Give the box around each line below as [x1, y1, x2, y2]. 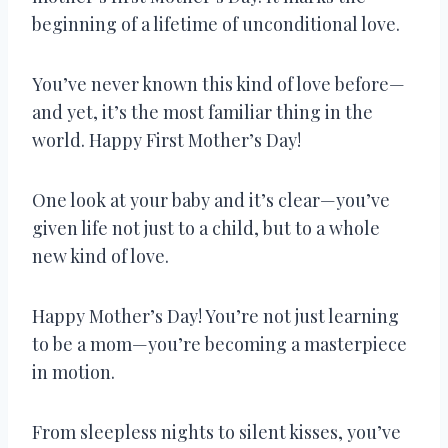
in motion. [32, 359, 115, 384]
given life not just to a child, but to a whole [32, 215, 380, 240]
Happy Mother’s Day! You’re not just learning [32, 303, 399, 328]
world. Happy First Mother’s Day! [32, 127, 301, 152]
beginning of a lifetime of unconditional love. [32, 11, 400, 36]
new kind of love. [32, 243, 169, 268]
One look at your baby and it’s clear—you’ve [32, 187, 390, 212]
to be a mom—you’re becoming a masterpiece [32, 331, 407, 356]
